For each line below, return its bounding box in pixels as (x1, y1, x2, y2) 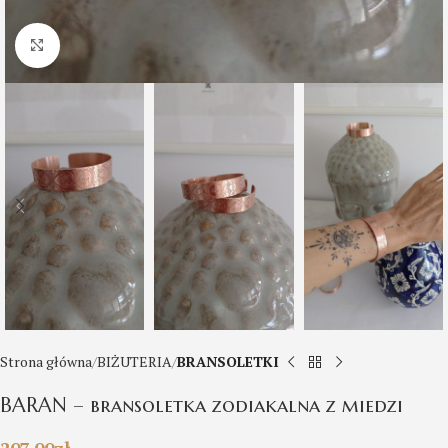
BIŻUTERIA (97, 352, 172, 372)
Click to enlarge (59, 36, 157, 54)
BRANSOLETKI (177, 352, 279, 372)
